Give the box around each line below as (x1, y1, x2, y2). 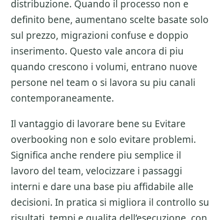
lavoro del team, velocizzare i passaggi (11, 165, 182, 177)
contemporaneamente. (11, 92, 114, 105)
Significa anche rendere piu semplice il (11, 149, 181, 162)
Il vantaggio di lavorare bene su (11, 117, 155, 130)
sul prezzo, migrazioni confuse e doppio (11, 29, 189, 42)
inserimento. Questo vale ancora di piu (11, 45, 184, 57)
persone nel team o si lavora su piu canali (11, 76, 195, 89)
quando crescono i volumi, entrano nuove (11, 60, 197, 73)
